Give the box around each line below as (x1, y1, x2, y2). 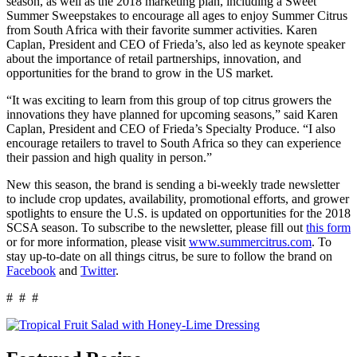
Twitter (80, 263, 116, 277)
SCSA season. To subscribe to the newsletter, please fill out (6, 220, 306, 234)
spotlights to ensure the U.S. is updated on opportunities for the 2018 (6, 206, 351, 220)
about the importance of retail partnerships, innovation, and (6, 51, 301, 65)
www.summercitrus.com (189, 234, 312, 249)
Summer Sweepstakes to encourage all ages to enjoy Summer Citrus (6, 8, 347, 22)
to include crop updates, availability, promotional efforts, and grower (6, 191, 349, 206)
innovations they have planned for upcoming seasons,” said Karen (6, 107, 338, 121)
